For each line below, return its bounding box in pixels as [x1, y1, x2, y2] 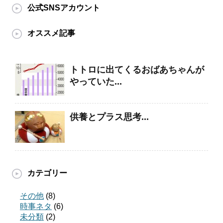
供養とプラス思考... [70, 112, 149, 122]
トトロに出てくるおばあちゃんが [70, 65, 204, 75]
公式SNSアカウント [27, 3, 100, 12]
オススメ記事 [27, 29, 75, 38]
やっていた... [70, 77, 122, 87]
